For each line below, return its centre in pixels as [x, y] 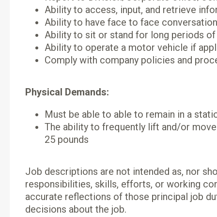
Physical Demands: [67, 92]
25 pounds [67, 139]
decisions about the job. [76, 209]
